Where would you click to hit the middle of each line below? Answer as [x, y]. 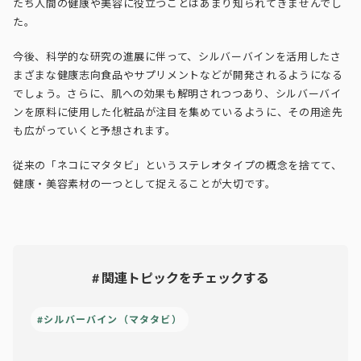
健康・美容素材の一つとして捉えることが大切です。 [145, 184]
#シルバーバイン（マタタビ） [110, 320]
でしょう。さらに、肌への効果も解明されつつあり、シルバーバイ [177, 94]
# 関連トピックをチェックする [180, 278]
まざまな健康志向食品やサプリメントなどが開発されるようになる [178, 75]
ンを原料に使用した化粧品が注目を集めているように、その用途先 [178, 112]
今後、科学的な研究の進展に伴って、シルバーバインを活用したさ [177, 57]
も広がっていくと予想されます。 [95, 131]
